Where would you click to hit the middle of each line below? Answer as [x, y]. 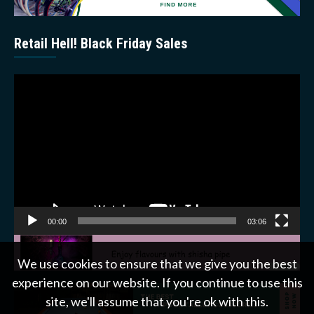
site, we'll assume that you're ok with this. [157, 301]
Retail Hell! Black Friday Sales [101, 43]
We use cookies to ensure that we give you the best [157, 264]
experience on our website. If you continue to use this [157, 282]
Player [31, 101]
